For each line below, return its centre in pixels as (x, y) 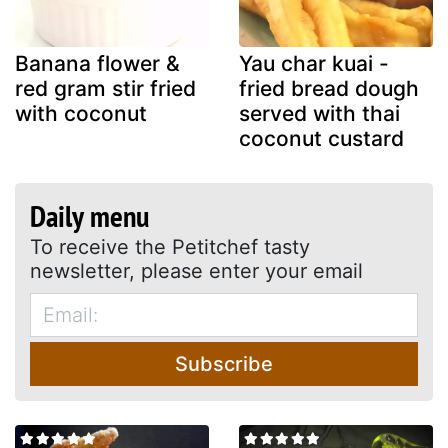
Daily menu (89, 215)
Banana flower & (97, 63)
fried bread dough (329, 88)
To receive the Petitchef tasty (170, 246)
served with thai (319, 113)
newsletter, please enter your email (196, 270)
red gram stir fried (105, 88)
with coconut (81, 113)
